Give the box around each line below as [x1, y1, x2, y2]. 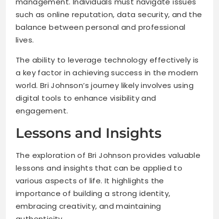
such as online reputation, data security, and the [16, 9, 202, 20]
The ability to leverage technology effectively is [16, 55, 199, 66]
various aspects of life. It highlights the [16, 175, 164, 186]
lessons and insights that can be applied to [16, 163, 183, 174]
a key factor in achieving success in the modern [16, 67, 198, 78]
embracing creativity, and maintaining [16, 201, 161, 212]
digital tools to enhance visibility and [16, 93, 156, 104]
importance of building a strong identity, [16, 188, 171, 199]
